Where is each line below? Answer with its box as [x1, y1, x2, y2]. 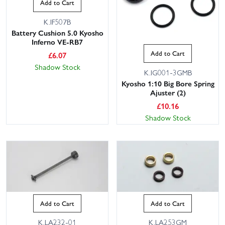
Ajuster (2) [150, 86, 186, 98]
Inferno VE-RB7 [32, 36, 83, 47]
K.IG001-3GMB [144, 66, 192, 78]
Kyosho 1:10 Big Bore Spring [121, 77, 214, 89]
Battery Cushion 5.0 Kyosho [11, 27, 103, 38]
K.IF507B [44, 16, 71, 27]
